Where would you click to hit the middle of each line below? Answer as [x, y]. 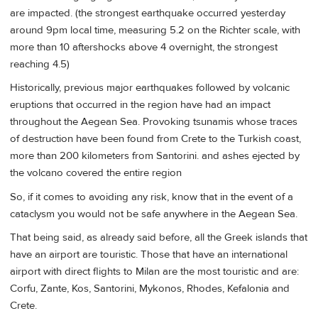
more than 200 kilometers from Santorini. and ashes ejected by [155, 156]
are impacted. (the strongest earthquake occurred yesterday [148, 13]
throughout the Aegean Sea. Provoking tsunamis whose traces [154, 122]
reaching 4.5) [40, 65]
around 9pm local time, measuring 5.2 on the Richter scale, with [155, 31]
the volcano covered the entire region [96, 173]
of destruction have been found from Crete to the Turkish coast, [155, 139]
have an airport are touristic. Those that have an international [149, 255]
